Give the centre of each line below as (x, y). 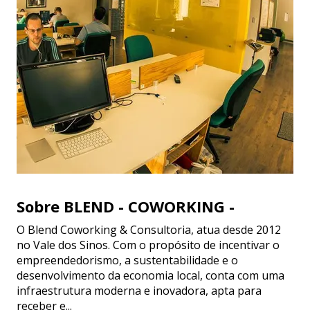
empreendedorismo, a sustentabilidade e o (127, 261)
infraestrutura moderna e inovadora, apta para (139, 291)
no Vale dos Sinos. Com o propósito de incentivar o (148, 245)
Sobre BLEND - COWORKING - (126, 207)
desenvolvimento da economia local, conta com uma (151, 276)
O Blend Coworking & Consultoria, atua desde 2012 (149, 230)
